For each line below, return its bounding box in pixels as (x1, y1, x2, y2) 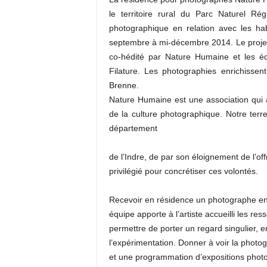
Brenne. (108, 80, 139, 90)
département (108, 123, 157, 133)
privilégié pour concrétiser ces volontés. (108, 166, 258, 176)
